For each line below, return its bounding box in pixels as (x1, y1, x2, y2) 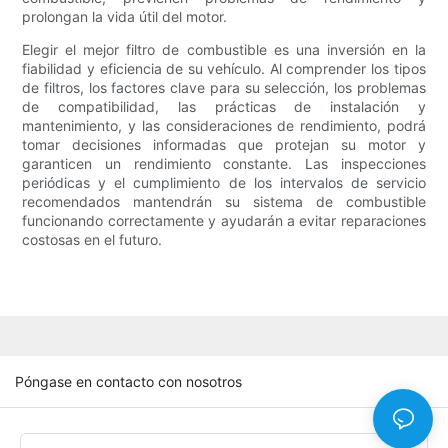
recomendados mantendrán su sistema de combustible (22, 193, 426, 211)
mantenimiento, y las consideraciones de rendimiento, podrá (22, 117, 426, 135)
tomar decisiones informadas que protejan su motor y (22, 136, 426, 154)
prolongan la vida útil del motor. (22, 8, 228, 26)
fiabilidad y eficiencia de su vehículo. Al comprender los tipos (22, 60, 426, 78)
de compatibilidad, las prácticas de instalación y (22, 98, 426, 116)
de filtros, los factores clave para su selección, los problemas (22, 79, 426, 97)
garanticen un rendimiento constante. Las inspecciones (22, 155, 426, 173)
